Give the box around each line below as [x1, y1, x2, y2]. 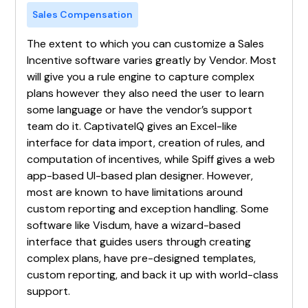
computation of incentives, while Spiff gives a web [27, 151, 276, 166]
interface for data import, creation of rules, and [27, 135, 265, 150]
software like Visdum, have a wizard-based [27, 217, 241, 232]
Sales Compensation [32, 8, 133, 21]
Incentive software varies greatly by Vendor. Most [27, 52, 277, 67]
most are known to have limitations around [27, 184, 243, 199]
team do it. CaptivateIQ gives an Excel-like [27, 118, 238, 133]
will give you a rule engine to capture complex [27, 69, 255, 84]
